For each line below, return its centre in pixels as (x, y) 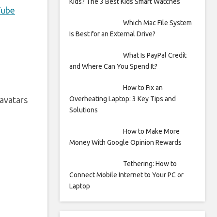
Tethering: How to (150, 164)
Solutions (84, 110)
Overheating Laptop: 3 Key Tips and (123, 99)
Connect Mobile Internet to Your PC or (126, 175)
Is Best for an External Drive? (112, 34)
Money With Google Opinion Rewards (125, 142)
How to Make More (151, 131)
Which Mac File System (157, 23)
